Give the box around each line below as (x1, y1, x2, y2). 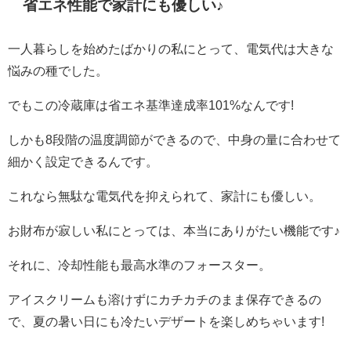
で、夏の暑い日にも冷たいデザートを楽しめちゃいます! (8, 314, 324, 327)
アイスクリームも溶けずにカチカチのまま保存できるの (8, 292, 321, 306)
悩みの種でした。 (8, 63, 108, 77)
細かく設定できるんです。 (8, 154, 158, 168)
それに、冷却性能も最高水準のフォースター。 (8, 258, 271, 271)
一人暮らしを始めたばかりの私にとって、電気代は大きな (8, 42, 334, 55)
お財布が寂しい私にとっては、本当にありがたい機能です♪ (8, 223, 340, 237)
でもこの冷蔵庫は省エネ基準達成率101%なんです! (8, 98, 294, 111)
